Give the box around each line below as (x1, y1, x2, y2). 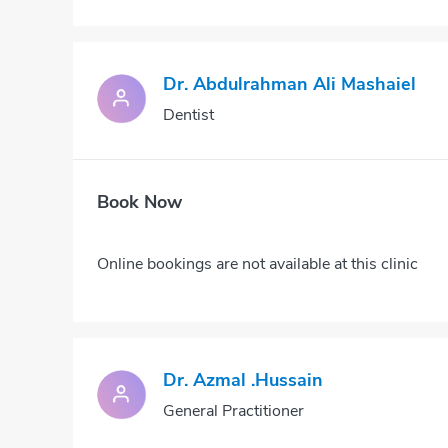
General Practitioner (163, 400, 304, 422)
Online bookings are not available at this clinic (97, 252, 418, 275)
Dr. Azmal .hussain (163, 368, 323, 392)
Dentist (163, 104, 214, 126)
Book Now (97, 190, 182, 214)
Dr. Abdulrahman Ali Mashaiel (163, 72, 416, 96)
